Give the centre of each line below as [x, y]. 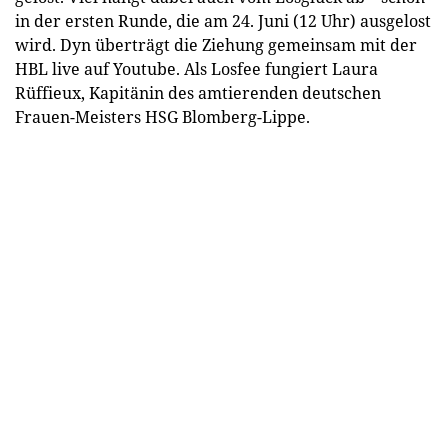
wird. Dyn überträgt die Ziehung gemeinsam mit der [216, 44]
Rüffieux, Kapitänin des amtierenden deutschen [198, 92]
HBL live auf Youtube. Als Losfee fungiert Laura [196, 68]
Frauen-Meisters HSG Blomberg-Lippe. [162, 116]
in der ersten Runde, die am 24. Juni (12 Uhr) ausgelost [223, 20]
